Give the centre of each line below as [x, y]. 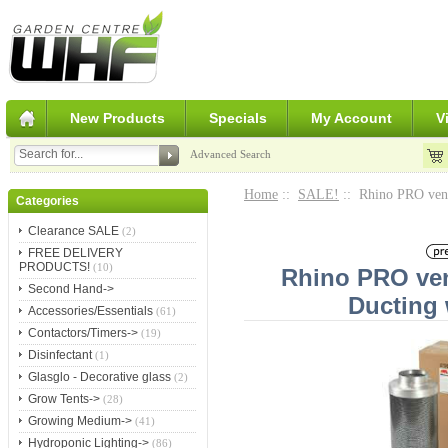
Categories [47, 200]
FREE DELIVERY [75, 253]
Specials [237, 118]
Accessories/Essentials [90, 311]
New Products [117, 118]
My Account [351, 118]
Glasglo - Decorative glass [99, 377]
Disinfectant [59, 355]
